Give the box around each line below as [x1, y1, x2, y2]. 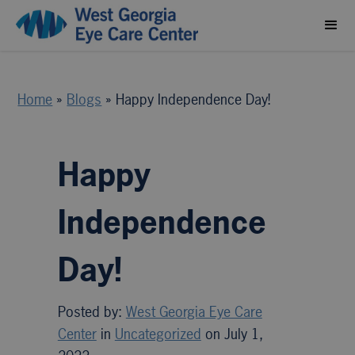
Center [57, 324, 97, 344]
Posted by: [57, 302, 126, 322]
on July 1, [200, 324, 263, 344]
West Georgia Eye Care [125, 302, 262, 322]
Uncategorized [114, 324, 201, 344]
